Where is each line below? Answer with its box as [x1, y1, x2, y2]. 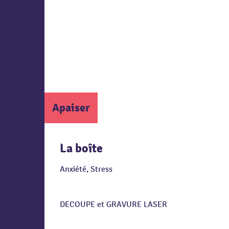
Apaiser [52, 101, 90, 114]
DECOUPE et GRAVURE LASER [60, 199, 167, 210]
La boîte [60, 141, 103, 156]
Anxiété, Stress [60, 164, 112, 174]
